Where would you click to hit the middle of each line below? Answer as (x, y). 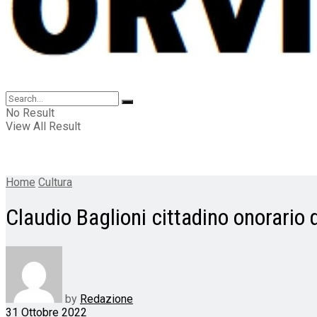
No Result (30, 113)
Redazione (106, 299)
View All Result (43, 126)
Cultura (55, 182)
